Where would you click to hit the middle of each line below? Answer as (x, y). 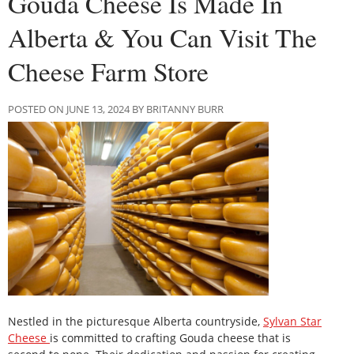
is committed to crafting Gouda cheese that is (170, 337)
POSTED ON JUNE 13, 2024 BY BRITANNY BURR (116, 109)
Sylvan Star (292, 321)
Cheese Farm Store (108, 71)
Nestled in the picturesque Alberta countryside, (136, 321)
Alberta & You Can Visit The (162, 37)
